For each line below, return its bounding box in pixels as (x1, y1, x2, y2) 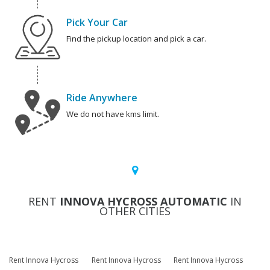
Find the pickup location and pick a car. (66, 33, 206, 45)
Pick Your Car (66, 16, 128, 30)
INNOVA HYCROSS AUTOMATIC (60, 194, 227, 209)
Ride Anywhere (66, 91, 137, 105)
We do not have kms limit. (66, 108, 159, 120)
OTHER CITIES (99, 204, 171, 219)
